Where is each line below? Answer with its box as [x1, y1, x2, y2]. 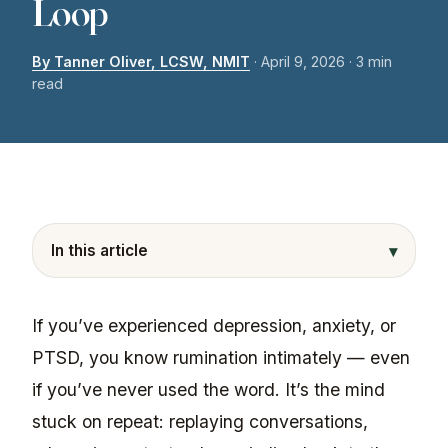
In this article [50, 241, 148, 261]
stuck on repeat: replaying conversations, [32, 411, 368, 433]
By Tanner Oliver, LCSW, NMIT [32, 53, 250, 70]
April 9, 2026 [261, 53, 345, 70]
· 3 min [349, 53, 392, 70]
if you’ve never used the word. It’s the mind [32, 379, 385, 401]
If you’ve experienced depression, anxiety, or [32, 315, 396, 337]
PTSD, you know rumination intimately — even [32, 347, 410, 369]
